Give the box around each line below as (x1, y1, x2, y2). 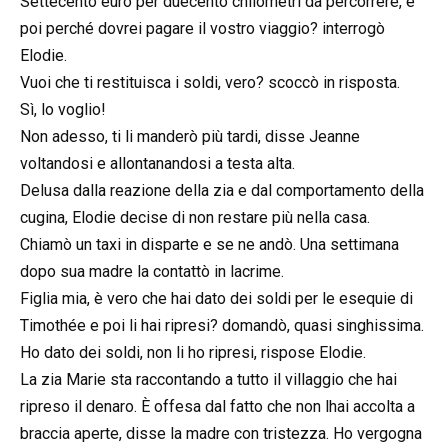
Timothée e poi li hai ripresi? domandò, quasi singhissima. (20, 316, 424, 335)
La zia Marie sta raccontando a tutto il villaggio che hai (20, 370, 397, 389)
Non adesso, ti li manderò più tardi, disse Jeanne (20, 127, 360, 146)
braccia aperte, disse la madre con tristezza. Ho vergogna (20, 424, 422, 443)
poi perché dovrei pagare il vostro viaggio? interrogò (20, 19, 385, 38)
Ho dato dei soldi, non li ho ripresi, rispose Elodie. (20, 343, 366, 362)
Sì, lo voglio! (20, 100, 106, 119)
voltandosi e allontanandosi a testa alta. (20, 154, 295, 173)
